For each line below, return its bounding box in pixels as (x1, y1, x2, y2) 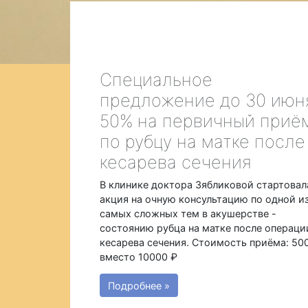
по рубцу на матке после (100, 131, 306, 152)
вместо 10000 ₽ (100, 251, 178, 263)
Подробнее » (107, 279, 170, 291)
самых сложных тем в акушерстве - (100, 208, 277, 220)
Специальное (100, 69, 213, 90)
